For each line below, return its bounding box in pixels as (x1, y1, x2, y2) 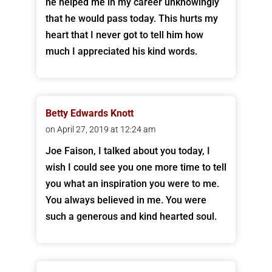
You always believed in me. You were (45, 194, 206, 206)
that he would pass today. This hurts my (45, 13, 218, 25)
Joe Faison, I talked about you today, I (45, 145, 210, 157)
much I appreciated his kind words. (45, 46, 197, 58)
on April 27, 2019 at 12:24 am (45, 124, 155, 135)
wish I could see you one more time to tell (45, 161, 226, 174)
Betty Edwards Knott (45, 107, 134, 120)
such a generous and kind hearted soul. (45, 211, 217, 223)
